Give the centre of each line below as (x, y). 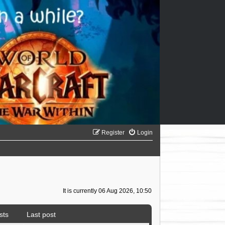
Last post (41, 214)
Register (113, 133)
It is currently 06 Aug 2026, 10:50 (107, 191)
